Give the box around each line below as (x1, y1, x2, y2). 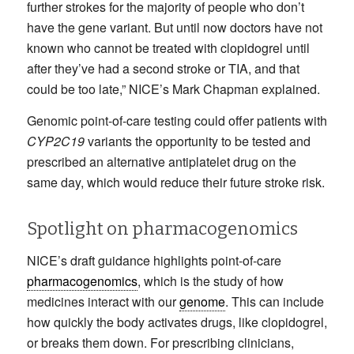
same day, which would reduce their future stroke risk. (26, 173, 325, 191)
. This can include (224, 292, 324, 311)
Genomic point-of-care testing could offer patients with (26, 111, 327, 130)
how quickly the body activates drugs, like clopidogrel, (26, 312, 327, 331)
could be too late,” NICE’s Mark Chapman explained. (26, 80, 320, 99)
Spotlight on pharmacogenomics (26, 218, 298, 239)
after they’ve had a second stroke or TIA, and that (26, 59, 299, 78)
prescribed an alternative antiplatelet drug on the (26, 153, 296, 171)
